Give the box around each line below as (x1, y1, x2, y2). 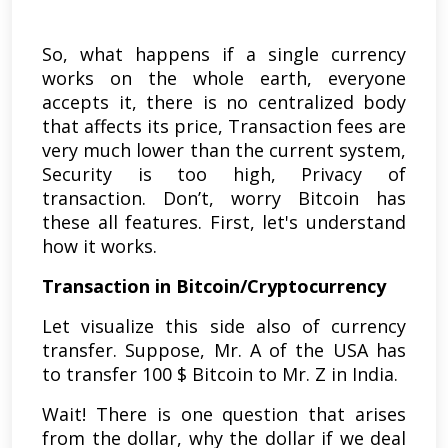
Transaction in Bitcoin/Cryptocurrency (42, 274, 386, 299)
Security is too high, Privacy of (42, 162, 406, 187)
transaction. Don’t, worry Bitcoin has (42, 186, 406, 211)
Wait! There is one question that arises (42, 402, 406, 427)
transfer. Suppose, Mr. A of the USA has (42, 338, 406, 363)
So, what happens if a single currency (42, 42, 406, 67)
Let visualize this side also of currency (42, 314, 406, 339)
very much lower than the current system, (42, 138, 406, 163)
